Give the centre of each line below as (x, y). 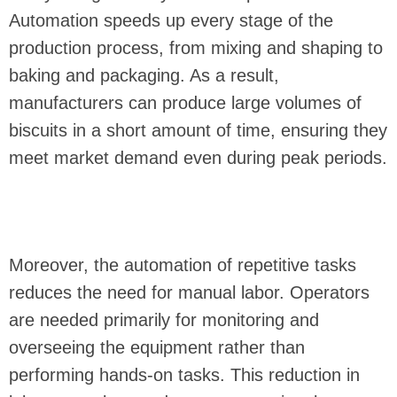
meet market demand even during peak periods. (198, 158)
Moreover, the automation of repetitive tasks (183, 265)
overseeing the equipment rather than (157, 348)
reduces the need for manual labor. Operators (189, 293)
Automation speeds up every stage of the (171, 21)
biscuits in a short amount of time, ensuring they (198, 131)
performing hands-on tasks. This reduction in (184, 375)
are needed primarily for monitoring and (164, 320)
